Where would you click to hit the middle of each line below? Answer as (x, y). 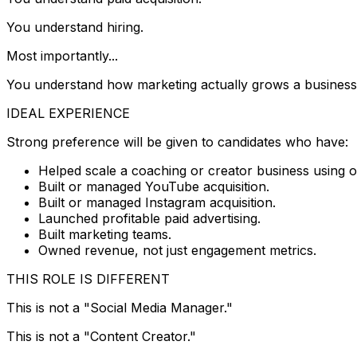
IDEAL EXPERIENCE (68, 113)
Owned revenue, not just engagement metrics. (177, 250)
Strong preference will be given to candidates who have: (177, 141)
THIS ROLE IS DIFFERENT (88, 279)
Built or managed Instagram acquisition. (157, 202)
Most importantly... (62, 55)
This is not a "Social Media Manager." (120, 307)
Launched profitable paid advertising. (149, 218)
